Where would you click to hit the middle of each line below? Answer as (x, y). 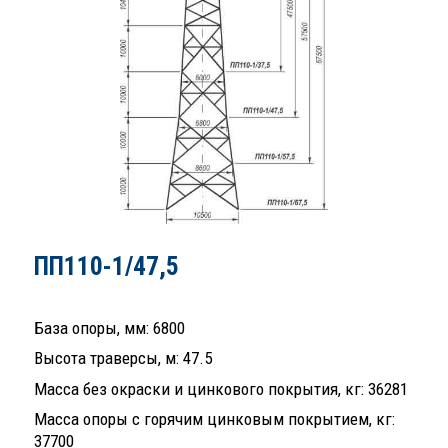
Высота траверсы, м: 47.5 (123, 358)
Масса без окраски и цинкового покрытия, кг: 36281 (221, 388)
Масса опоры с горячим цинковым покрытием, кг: (214, 419)
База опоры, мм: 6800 (109, 327)
